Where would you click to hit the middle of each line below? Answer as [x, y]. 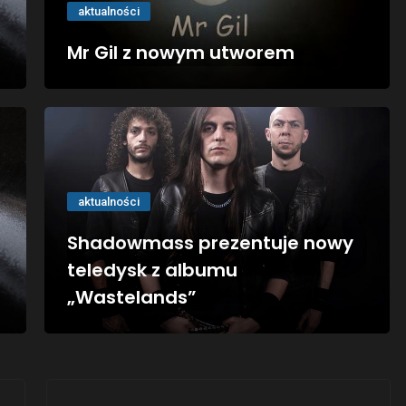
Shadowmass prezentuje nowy [211, 242]
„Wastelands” [132, 297]
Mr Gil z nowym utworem [181, 52]
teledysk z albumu [153, 270]
